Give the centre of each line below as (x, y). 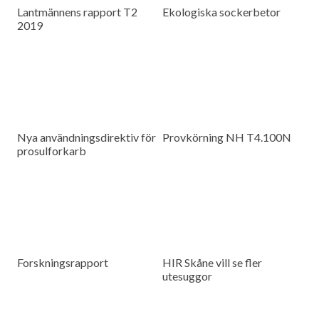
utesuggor (188, 276)
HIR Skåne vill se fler (213, 262)
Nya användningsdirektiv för (87, 137)
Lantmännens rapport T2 (78, 12)
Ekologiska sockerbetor (222, 12)
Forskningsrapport (63, 262)
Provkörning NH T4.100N (227, 137)
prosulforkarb (52, 151)
